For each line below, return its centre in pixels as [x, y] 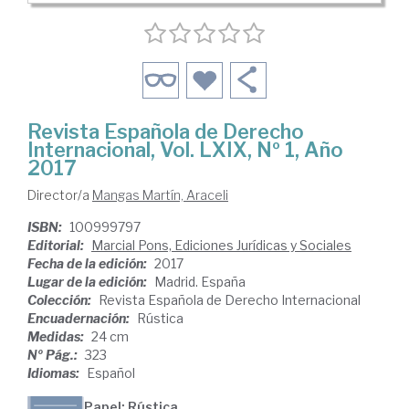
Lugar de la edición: [89, 282]
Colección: [61, 300]
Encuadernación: [80, 319]
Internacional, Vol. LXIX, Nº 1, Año [185, 150]
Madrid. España [200, 282]
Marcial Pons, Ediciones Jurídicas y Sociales [221, 246]
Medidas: [57, 337]
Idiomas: [55, 373]
